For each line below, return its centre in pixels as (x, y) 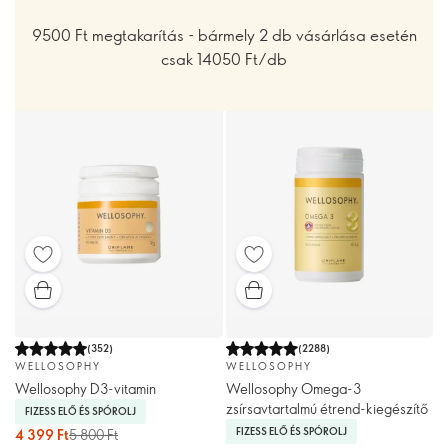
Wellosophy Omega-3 (293, 388)
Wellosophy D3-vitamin (85, 388)
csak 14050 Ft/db (224, 59)
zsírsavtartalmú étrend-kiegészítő (326, 408)
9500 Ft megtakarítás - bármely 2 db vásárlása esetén (224, 35)
